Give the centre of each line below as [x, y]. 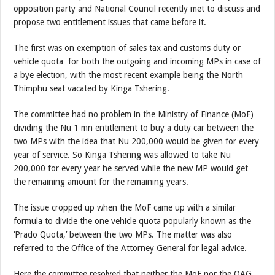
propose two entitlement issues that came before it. [110, 22]
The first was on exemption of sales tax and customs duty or [127, 48]
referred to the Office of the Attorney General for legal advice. [130, 248]
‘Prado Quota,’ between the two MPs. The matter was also [123, 234]
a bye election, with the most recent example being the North [129, 75]
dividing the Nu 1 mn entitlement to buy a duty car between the [134, 128]
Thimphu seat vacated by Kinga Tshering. [92, 88]
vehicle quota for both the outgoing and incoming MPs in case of [137, 61]
